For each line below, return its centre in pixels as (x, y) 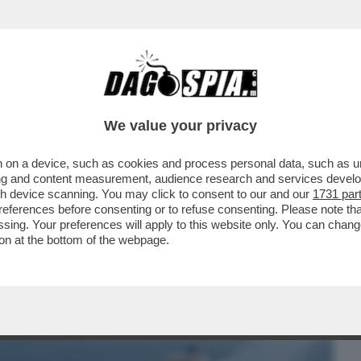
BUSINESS (42, 102)
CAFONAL (123, 102)
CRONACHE (207, 102)
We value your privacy (180, 126)
